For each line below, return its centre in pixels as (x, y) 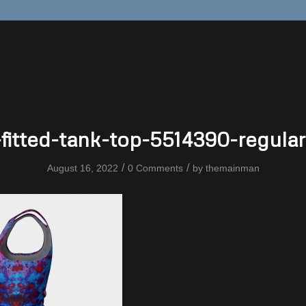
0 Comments (155, 168)
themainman (232, 168)
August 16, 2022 (82, 168)
